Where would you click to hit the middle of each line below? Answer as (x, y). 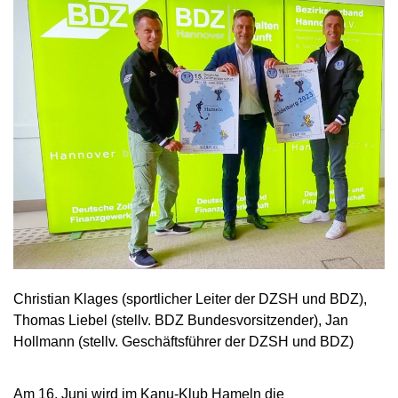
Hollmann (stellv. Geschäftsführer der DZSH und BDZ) (183, 341)
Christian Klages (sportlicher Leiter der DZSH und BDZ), (190, 298)
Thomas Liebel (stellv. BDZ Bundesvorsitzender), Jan (181, 320)
